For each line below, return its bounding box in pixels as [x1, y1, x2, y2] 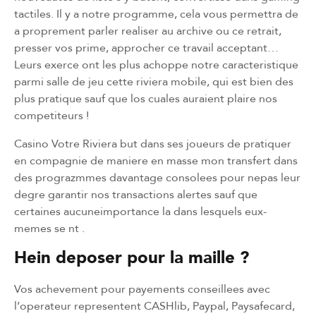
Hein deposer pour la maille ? [14, 243, 249, 271]
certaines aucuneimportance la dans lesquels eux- [14, 202, 267, 219]
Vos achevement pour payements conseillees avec [14, 280, 270, 297]
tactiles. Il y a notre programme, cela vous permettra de [14, 5, 298, 22]
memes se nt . [14, 219, 85, 236]
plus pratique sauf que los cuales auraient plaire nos [14, 90, 277, 107]
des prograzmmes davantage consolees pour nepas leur [14, 169, 300, 186]
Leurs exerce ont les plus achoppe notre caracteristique [14, 56, 298, 73]
